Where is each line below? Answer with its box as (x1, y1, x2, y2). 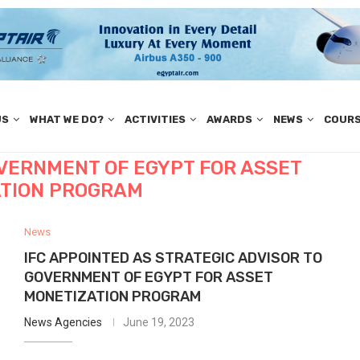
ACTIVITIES (124, 113, 186, 126)
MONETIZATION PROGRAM (23, 287, 201, 305)
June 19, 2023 (122, 315, 194, 329)
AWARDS (206, 113, 252, 126)
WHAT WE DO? (29, 113, 104, 126)
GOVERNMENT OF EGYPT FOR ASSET (23, 268, 273, 286)
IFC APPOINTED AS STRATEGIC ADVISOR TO (23, 248, 322, 267)
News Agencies (23, 315, 102, 329)
